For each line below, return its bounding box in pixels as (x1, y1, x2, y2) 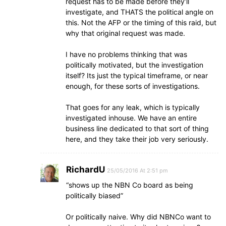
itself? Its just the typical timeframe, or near (66, 71, 208, 80)
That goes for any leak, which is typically (66, 102, 200, 111)
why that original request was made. (66, 28, 185, 37)
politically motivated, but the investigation (66, 60, 203, 69)
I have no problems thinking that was (66, 49, 187, 59)
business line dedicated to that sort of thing (66, 124, 209, 133)
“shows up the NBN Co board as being (66, 180, 193, 189)
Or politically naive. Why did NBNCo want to (66, 212, 211, 221)
